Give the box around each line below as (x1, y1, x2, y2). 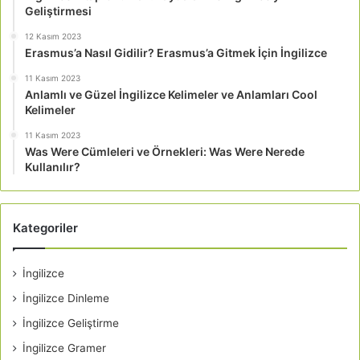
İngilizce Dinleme (22, 292, 109, 305)
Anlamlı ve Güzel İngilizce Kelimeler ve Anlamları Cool (25, 88, 317, 102)
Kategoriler (13, 220, 78, 236)
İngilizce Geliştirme (22, 317, 119, 330)
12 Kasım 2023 (25, 31, 81, 42)
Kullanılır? (25, 160, 80, 174)
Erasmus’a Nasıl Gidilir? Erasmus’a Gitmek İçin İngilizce (25, 46, 327, 60)
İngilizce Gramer (22, 342, 106, 355)
